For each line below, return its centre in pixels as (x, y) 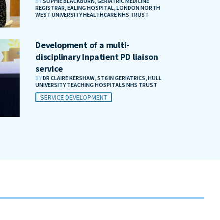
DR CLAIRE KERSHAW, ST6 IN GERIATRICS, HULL (102, 78)
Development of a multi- (82, 45)
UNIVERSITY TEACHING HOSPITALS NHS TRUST (96, 85)
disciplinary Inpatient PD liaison (97, 57)
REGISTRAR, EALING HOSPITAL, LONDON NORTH (98, 8)
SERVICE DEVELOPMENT (74, 97)
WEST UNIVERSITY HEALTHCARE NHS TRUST (92, 14)
